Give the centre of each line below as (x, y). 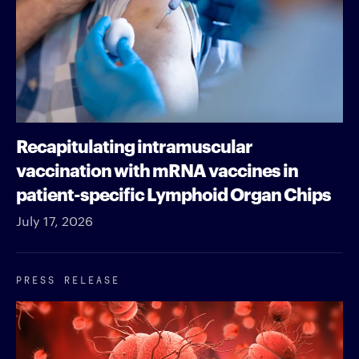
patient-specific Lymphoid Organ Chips (173, 192)
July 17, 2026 (54, 220)
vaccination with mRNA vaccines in (157, 168)
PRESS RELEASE (68, 278)
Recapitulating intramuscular (134, 144)
